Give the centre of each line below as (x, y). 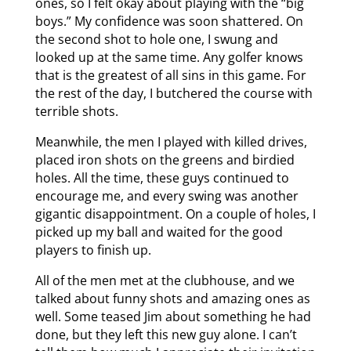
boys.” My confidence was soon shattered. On (169, 21)
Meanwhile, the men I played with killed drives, (171, 141)
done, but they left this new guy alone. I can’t (166, 334)
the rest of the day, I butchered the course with (174, 93)
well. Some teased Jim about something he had (173, 316)
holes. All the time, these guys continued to (162, 177)
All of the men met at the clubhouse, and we (165, 280)
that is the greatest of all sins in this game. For (170, 75)
